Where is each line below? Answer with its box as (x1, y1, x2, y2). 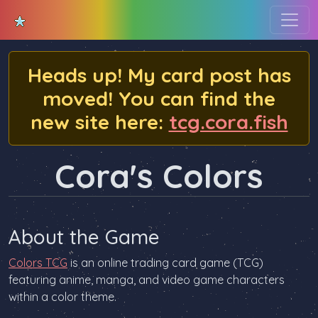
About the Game (9, 224, 160, 249)
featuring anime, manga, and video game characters (9, 273, 285, 287)
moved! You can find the (43, 86, 275, 111)
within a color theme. (9, 290, 116, 304)
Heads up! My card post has (27, 62, 291, 87)
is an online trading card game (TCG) (67, 256, 263, 270)
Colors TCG (9, 256, 67, 270)
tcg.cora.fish (168, 109, 288, 134)
